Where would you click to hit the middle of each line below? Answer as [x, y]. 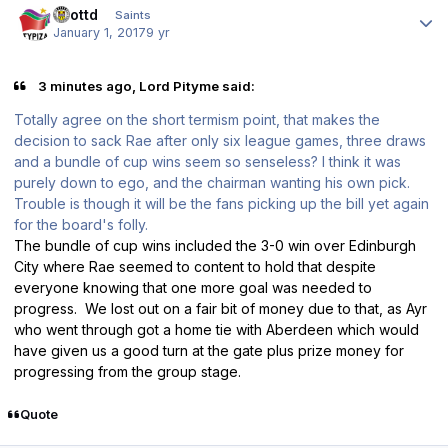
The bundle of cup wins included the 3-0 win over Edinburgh [215, 246]
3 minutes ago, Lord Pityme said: [145, 85]
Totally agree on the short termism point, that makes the [197, 120]
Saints [132, 14]
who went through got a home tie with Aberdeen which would [216, 330]
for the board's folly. [81, 225]
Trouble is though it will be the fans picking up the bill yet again [221, 204]
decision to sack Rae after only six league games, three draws [220, 141]
